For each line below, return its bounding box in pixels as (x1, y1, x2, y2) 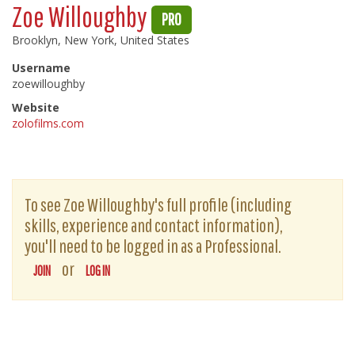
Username (12, 60, 71, 75)
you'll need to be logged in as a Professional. (25, 235, 281, 257)
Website (12, 100, 59, 115)
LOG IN (86, 263, 110, 278)
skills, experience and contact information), (25, 214, 283, 236)
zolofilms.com (12, 116, 84, 131)
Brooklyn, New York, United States (12, 32, 189, 48)
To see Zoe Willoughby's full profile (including (25, 193, 292, 216)
